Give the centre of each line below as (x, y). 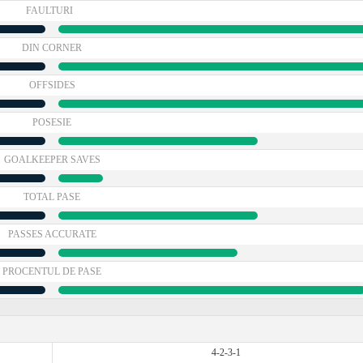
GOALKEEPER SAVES (52, 160)
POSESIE (52, 122)
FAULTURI (49, 11)
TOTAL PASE (52, 197)
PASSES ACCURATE (52, 234)
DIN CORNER (52, 48)
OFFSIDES (52, 85)
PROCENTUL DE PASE (52, 271)
